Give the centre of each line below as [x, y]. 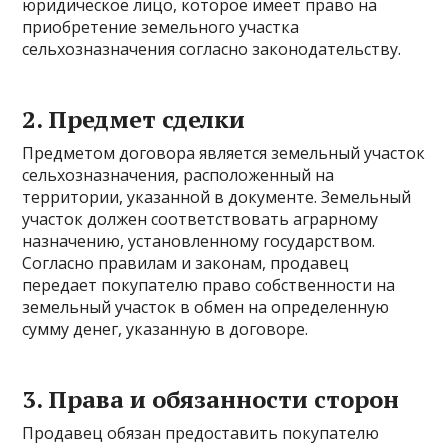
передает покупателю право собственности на [209, 285]
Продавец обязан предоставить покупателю [201, 433]
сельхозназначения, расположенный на [178, 175]
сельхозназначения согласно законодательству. [212, 49]
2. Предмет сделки [134, 119]
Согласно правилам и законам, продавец [186, 263]
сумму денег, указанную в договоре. [165, 329]
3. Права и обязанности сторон [211, 399]
